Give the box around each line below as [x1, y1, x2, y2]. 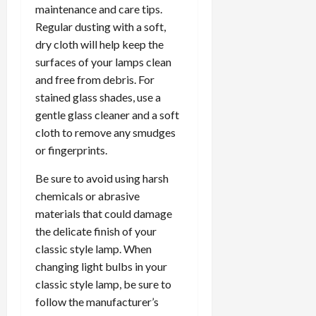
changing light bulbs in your [35, 260, 167, 274]
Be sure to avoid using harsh [35, 171, 169, 186]
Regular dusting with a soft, [35, 20, 166, 34]
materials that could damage [35, 207, 172, 221]
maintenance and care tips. [35, 2, 162, 16]
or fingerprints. [35, 143, 107, 157]
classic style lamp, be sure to [35, 277, 171, 291]
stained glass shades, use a [35, 90, 161, 104]
